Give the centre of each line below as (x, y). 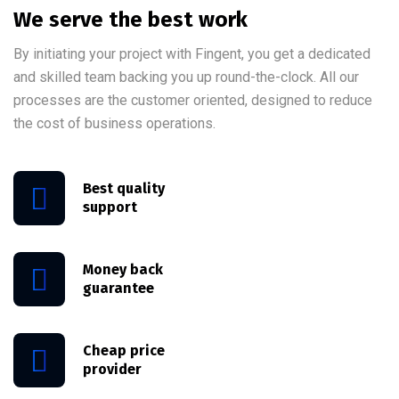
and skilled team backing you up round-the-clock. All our (186, 77)
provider (112, 370)
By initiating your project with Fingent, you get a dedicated (192, 53)
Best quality (124, 189)
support (110, 208)
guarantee (118, 289)
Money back (123, 270)
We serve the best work (130, 19)
